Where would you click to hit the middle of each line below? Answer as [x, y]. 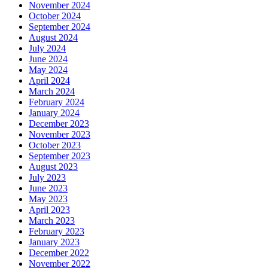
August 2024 [53, 38]
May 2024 [48, 70]
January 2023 [54, 242]
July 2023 [47, 178]
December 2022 [59, 253]
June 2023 [48, 188]
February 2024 [57, 102]
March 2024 [52, 92]
